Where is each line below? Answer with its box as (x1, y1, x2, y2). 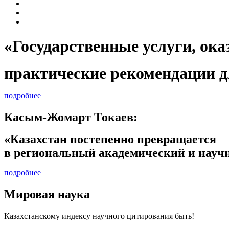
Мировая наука (4, 187, 90, 201)
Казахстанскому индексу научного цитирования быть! (4, 211, 194, 220)
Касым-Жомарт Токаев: (4, 110, 141, 124)
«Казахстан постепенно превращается (4, 132, 219, 146)
